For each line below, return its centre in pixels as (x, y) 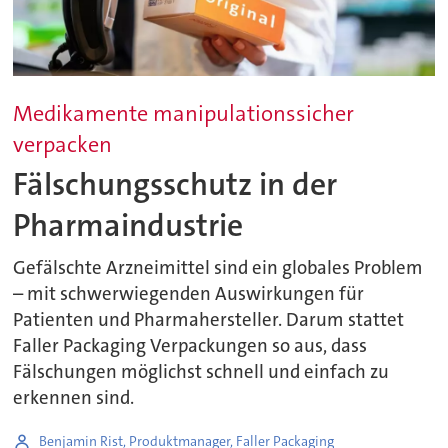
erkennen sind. (74, 397)
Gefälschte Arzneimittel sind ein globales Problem (218, 267)
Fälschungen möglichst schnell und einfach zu (201, 371)
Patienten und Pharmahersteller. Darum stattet (209, 319)
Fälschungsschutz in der (175, 185)
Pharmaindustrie (128, 226)
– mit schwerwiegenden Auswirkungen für (189, 293)
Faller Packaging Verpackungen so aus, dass (190, 345)
